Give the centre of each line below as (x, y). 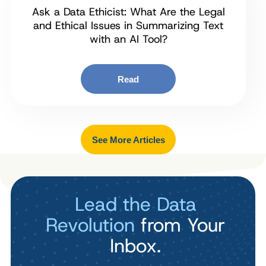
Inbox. (135, 246)
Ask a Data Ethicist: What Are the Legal (128, 12)
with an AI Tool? (128, 39)
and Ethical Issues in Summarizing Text (128, 26)
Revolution (90, 225)
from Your (180, 225)
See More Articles (128, 140)
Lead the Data (135, 204)
